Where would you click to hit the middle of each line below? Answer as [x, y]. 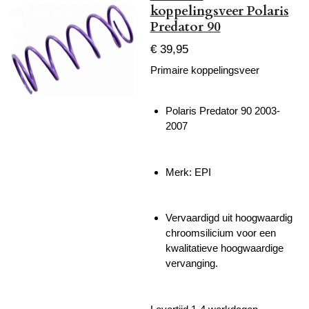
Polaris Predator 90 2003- [223, 111]
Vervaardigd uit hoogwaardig [229, 218]
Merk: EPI [188, 172]
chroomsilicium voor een [221, 233]
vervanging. [192, 263]
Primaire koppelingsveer [205, 70]
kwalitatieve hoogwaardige [225, 248]
